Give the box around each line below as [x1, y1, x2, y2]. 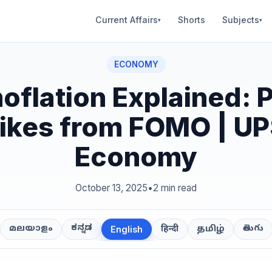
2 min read [153, 182, 197, 194]
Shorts [178, 14, 205, 25]
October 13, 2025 [75, 182, 148, 194]
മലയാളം [8, 223, 53, 234]
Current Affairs [95, 14, 158, 25]
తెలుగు [242, 223, 263, 235]
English [110, 224, 143, 234]
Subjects [222, 14, 259, 25]
